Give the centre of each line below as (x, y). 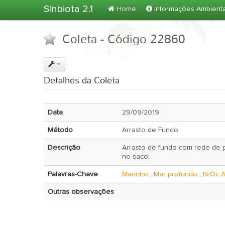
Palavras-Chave (73, 174)
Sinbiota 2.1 (68, 9)
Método (60, 130)
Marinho (135, 174)
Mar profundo (176, 174)
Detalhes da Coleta (82, 80)
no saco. (136, 157)
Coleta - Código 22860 (122, 39)
